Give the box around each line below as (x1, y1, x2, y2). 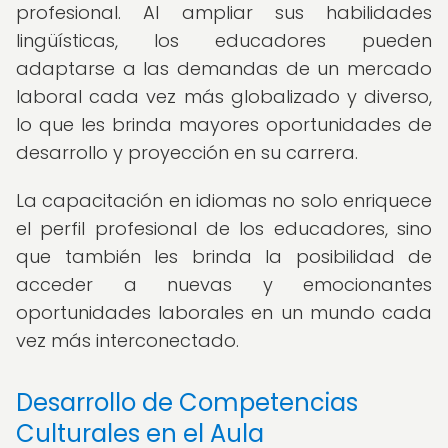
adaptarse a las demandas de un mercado (16, 56, 432, 81)
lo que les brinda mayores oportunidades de (16, 112, 432, 137)
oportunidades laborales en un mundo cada (16, 300, 432, 325)
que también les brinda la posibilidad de (16, 244, 432, 269)
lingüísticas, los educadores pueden (16, 28, 432, 53)
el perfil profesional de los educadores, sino (16, 216, 432, 241)
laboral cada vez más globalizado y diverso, (16, 84, 432, 109)
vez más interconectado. (16, 328, 239, 353)
